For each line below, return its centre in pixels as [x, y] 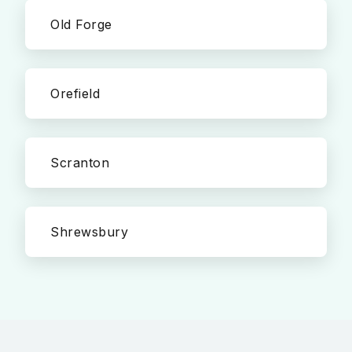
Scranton [80, 163]
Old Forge [81, 24]
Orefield [75, 93]
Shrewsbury [89, 232]
